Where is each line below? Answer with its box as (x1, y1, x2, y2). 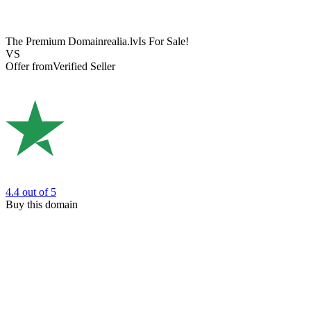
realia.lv (103, 35, 138, 48)
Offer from (6, 60, 53, 73)
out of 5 (22, 185, 56, 198)
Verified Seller (53, 60, 115, 73)
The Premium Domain (6, 35, 103, 48)
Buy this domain (6, 198, 78, 210)
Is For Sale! (138, 35, 189, 48)
